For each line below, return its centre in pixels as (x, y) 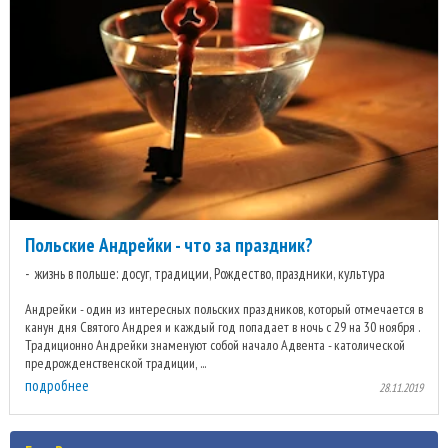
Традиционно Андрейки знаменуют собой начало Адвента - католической (215, 345)
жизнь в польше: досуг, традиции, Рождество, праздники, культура (210, 274)
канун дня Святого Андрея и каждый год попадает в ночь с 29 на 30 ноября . (222, 327)
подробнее (57, 386)
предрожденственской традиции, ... (115, 363)
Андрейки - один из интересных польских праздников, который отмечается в (224, 309)
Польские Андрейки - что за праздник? (169, 245)
